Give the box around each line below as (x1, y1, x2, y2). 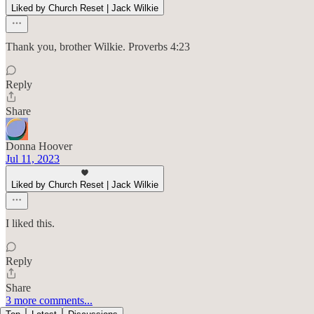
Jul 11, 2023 (6, 152, 60, 165)
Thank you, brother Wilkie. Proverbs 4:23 (6, 40, 190, 53)
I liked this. (6, 217, 55, 229)
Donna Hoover (6, 139, 72, 152)
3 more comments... (6, 294, 93, 306)
